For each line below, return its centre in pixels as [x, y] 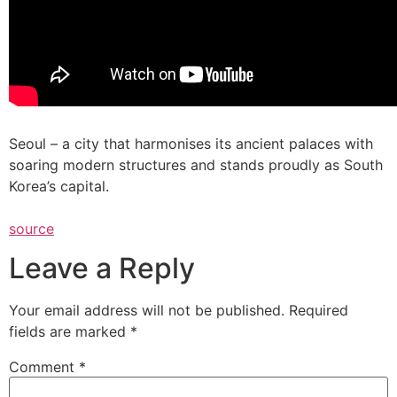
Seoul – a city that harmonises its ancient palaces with [191, 144]
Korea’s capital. [59, 186]
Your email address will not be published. [147, 311]
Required [319, 311]
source [31, 229]
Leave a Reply [102, 269]
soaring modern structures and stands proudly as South [196, 165]
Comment [44, 367]
